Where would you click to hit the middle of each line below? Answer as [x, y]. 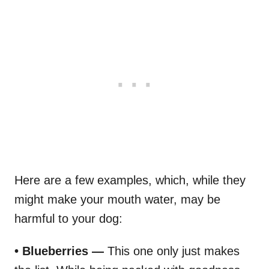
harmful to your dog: [68, 218]
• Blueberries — [59, 251]
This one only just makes [172, 251]
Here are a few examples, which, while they [130, 180]
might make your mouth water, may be [117, 199]
